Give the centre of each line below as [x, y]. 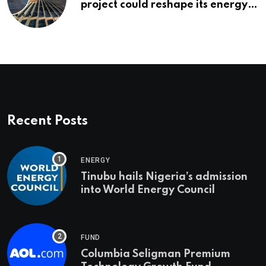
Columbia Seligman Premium [156, 254]
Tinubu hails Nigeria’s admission [164, 177]
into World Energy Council [148, 190]
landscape [108, 18]
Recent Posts [47, 121]
